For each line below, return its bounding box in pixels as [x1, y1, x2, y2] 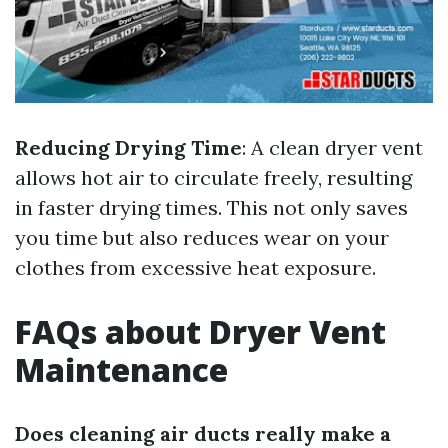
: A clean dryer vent [242, 135, 423, 161]
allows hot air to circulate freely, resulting [15, 165, 412, 191]
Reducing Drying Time [15, 135, 242, 161]
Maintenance [15, 348, 228, 392]
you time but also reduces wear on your [15, 225, 389, 251]
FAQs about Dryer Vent [15, 310, 386, 354]
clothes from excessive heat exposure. [15, 255, 376, 281]
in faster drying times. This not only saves [15, 195, 408, 221]
